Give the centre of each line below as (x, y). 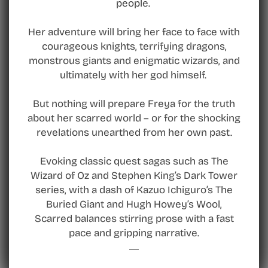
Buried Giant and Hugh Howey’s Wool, (134, 204)
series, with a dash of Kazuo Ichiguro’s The (134, 190)
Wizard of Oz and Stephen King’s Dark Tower (134, 175)
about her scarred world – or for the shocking (134, 118)
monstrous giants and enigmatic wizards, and (134, 60)
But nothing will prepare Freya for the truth (134, 103)
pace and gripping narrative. (134, 233)
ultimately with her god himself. (134, 75)
